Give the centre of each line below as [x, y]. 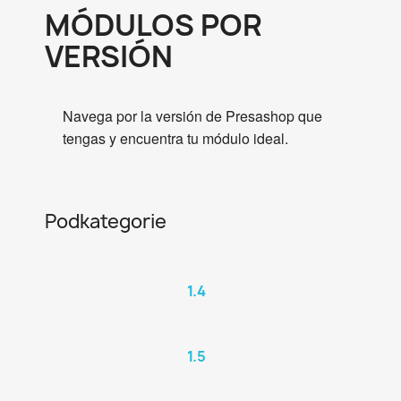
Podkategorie [106, 222]
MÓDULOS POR [153, 26]
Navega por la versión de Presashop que [192, 116]
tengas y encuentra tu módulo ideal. [175, 139]
